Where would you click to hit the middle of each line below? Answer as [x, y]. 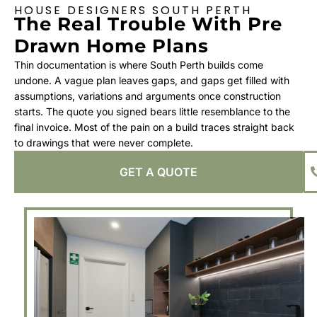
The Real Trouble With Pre [148, 24]
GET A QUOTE [158, 172]
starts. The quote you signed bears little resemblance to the [152, 111]
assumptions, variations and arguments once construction [148, 96]
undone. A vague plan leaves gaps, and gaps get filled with [152, 80]
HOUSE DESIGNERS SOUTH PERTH [133, 10]
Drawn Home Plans [111, 46]
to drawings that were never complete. [104, 143]
